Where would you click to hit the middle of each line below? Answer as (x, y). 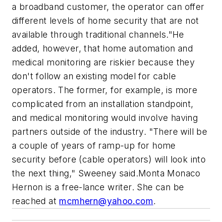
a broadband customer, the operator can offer (108, 7)
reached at (36, 201)
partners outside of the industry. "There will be (110, 132)
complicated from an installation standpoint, (103, 104)
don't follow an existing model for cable (94, 76)
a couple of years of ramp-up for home (94, 146)
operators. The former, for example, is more (105, 90)
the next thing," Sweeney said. (75, 173)
